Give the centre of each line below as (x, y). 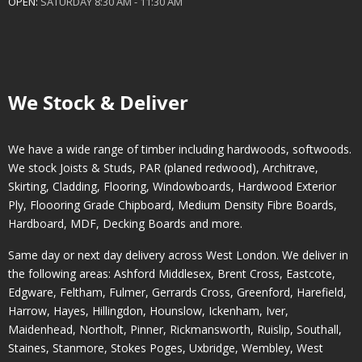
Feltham (81, 293)
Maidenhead (40, 330)
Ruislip (274, 330)
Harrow (27, 311)
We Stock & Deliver (98, 103)
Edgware (31, 293)
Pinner (147, 330)
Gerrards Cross (191, 293)
